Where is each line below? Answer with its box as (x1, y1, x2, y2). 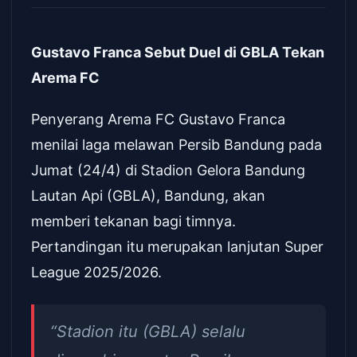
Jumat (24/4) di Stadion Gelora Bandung (31, 162, 305, 178)
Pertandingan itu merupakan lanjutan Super (31, 238, 324, 255)
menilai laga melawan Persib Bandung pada (31, 136, 322, 153)
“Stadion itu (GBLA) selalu (50, 322, 245, 341)
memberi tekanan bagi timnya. (31, 213, 236, 229)
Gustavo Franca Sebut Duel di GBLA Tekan (31, 44, 324, 61)
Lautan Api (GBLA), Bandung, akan (31, 187, 265, 204)
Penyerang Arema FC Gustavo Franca (31, 111, 285, 127)
